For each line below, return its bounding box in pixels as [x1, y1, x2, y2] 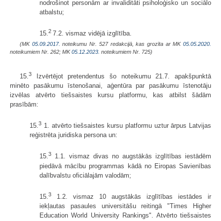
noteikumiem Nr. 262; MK [10, 48, 72, 55]
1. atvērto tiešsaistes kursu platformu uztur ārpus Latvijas [41, 122, 211, 130]
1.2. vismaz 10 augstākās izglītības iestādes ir [51, 193, 211, 201]
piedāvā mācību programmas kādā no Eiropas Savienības [39, 162, 211, 170]
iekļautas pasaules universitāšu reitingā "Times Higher [39, 202, 211, 210]
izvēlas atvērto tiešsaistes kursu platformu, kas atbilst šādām [10, 91, 211, 99]
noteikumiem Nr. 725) [100, 48, 152, 55]
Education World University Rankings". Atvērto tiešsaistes [39, 212, 211, 220]
